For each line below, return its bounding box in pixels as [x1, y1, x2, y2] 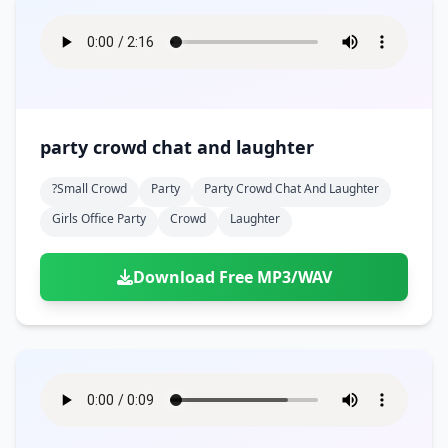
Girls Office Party [52, 210, 146, 227]
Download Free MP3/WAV [132, 266, 332, 288]
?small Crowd [52, 180, 127, 197]
